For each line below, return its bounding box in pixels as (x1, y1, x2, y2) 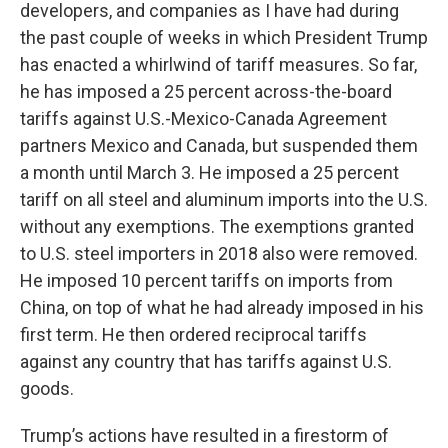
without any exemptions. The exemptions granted (20, 216, 414, 238)
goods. (20, 378, 74, 400)
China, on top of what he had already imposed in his (20, 297, 424, 319)
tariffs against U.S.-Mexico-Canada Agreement (20, 108, 387, 130)
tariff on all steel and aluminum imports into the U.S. (20, 189, 428, 211)
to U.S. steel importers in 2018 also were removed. (20, 243, 418, 265)
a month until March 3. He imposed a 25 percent (20, 162, 399, 184)
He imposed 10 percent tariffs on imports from (20, 270, 393, 292)
